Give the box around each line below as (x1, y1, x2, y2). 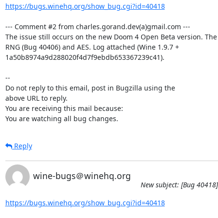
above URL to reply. (5, 93, 68, 103)
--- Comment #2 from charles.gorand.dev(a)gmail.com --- (5, 21, 190, 31)
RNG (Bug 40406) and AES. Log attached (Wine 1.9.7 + (5, 42, 179, 52)
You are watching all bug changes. (5, 113, 118, 123)
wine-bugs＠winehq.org (33, 169, 131, 182)
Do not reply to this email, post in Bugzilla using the (5, 83, 175, 92)
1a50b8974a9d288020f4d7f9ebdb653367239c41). (5, 52, 164, 62)
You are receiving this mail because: (5, 103, 123, 113)
